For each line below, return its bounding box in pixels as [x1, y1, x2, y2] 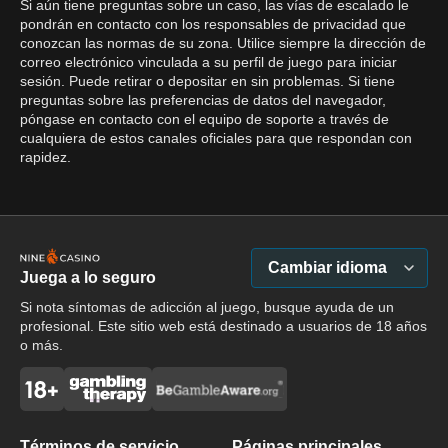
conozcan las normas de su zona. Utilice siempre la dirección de [20, 35, 426, 51]
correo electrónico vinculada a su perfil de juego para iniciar [20, 54, 397, 70]
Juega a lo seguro [20, 269, 156, 286]
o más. [20, 337, 63, 353]
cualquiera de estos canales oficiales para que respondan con [20, 130, 412, 146]
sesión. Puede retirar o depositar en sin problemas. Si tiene [20, 73, 395, 89]
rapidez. [20, 149, 71, 165]
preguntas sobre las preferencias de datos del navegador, [20, 92, 386, 108]
